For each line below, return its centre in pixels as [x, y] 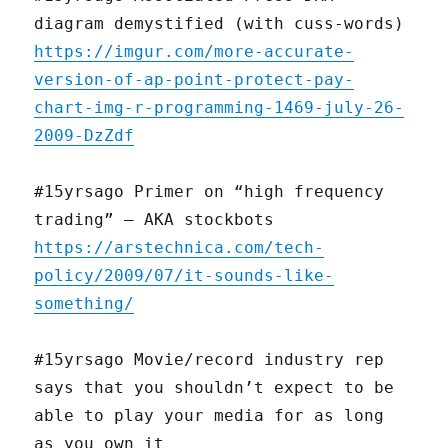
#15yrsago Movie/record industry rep [209, 360]
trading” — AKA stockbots [154, 220]
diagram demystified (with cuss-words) [219, 24]
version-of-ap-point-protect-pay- [194, 80]
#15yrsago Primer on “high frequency [209, 192]
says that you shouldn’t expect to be [214, 388]
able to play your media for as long [209, 416]
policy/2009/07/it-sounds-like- [184, 276]
